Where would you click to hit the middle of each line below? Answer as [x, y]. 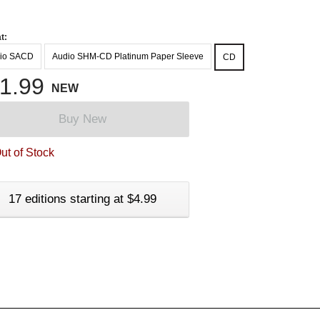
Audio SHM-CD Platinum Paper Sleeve [128, 56]
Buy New [82, 119]
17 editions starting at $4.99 [82, 199]
